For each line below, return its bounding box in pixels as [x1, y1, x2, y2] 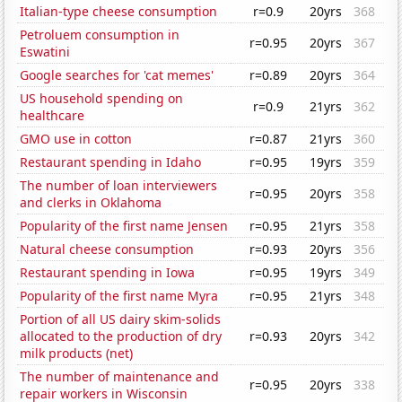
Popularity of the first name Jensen [20, 217, 229, 235]
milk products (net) [20, 345, 134, 363]
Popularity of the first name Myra [20, 287, 219, 305]
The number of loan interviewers [20, 177, 218, 195]
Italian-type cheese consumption [20, 3, 218, 21]
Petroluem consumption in [20, 26, 180, 44]
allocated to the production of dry [20, 328, 223, 345]
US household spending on [20, 90, 184, 108]
